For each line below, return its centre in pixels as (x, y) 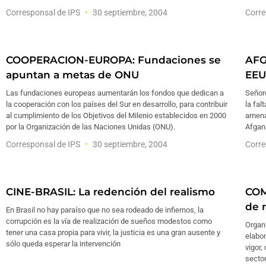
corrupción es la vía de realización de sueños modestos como (109, 221)
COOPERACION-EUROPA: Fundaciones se (113, 60)
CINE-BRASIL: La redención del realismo (110, 192)
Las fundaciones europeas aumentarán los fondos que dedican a (115, 93)
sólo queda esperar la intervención (63, 244)
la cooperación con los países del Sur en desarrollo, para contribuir (117, 104)
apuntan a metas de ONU (72, 75)
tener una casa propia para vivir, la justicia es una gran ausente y (113, 232)
